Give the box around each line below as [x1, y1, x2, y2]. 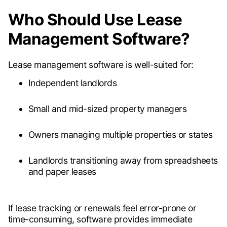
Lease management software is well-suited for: [8, 59, 194, 70]
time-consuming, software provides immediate [8, 214, 193, 225]
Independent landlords [28, 78, 117, 89]
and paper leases [28, 166, 96, 177]
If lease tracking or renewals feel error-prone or [8, 203, 197, 214]
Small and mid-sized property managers [28, 103, 187, 115]
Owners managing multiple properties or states [28, 129, 213, 140]
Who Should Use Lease [8, 10, 182, 30]
